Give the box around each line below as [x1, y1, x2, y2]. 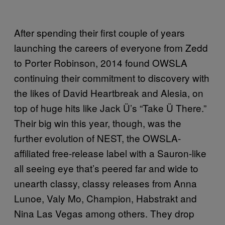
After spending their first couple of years [14, 26, 185, 40]
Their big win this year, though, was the [14, 116, 181, 130]
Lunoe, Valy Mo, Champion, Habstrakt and [14, 191, 197, 205]
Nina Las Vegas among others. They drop [14, 206, 194, 220]
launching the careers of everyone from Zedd [14, 41, 208, 55]
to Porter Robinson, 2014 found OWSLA [14, 56, 187, 70]
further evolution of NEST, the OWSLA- [14, 131, 181, 145]
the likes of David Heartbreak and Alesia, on [14, 86, 203, 100]
